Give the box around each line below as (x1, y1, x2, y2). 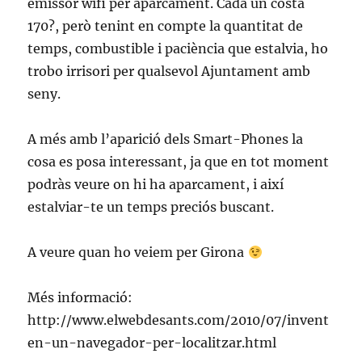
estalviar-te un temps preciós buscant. (27, 199, 275, 215)
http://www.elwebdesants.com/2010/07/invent (27, 312, 330, 328)
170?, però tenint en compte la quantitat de (27, 18, 304, 34)
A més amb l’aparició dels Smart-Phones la (27, 131, 304, 147)
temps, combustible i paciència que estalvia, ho (27, 40, 329, 57)
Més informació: (27, 289, 133, 305)
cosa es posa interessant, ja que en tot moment (27, 154, 330, 170)
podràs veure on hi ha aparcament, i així (27, 176, 284, 192)
